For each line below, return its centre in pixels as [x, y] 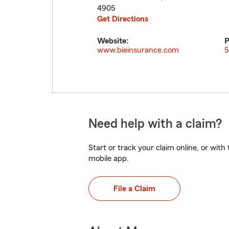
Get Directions [123, 19]
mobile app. [109, 158]
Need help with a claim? [155, 124]
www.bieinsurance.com [138, 50]
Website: [113, 41]
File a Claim [134, 189]
